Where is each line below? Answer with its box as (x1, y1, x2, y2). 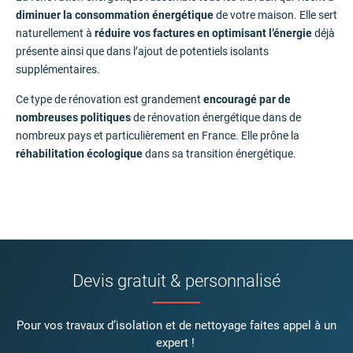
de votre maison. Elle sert (214, 9, 337, 21)
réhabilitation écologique (16, 147, 143, 160)
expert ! (155, 336, 198, 350)
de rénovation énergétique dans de (131, 111, 301, 124)
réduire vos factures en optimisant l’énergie (95, 27, 312, 39)
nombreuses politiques (16, 111, 131, 124)
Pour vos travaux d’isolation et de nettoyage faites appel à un (17, 318, 336, 333)
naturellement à (16, 27, 95, 39)
